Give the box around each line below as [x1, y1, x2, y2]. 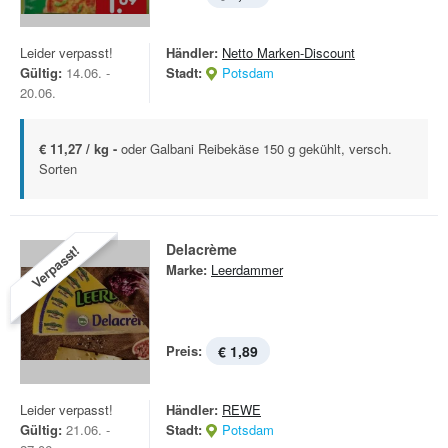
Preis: [166, 341, 202, 360]
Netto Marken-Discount [222, 43, 355, 62]
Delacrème [166, 239, 237, 259]
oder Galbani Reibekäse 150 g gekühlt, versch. [121, 139, 392, 158]
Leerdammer [211, 260, 283, 279]
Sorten [39, 159, 77, 178]
